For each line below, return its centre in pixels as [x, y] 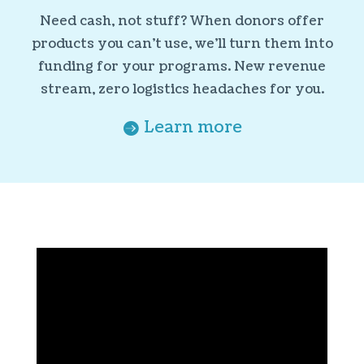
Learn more [193, 127]
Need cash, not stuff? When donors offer [182, 21]
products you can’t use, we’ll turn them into [182, 43]
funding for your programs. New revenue [182, 66]
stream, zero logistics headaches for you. [182, 89]
